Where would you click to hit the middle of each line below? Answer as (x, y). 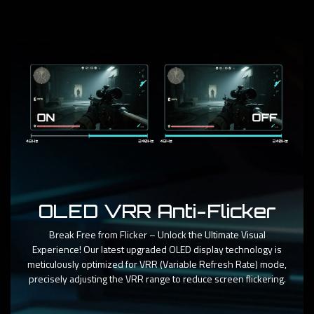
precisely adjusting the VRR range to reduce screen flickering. (157, 279)
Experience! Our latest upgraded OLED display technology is (157, 250)
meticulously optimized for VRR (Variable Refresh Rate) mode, (157, 264)
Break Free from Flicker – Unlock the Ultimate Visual (157, 235)
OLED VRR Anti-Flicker (157, 211)
